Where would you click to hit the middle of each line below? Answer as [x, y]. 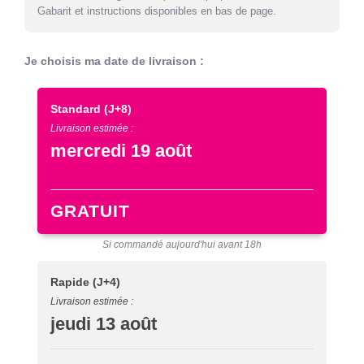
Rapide [71, 282]
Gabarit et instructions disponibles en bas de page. [157, 11]
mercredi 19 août [121, 151]
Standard [77, 109]
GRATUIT [90, 211]
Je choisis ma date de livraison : [114, 61]
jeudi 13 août [104, 323]
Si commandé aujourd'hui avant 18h [182, 244]
